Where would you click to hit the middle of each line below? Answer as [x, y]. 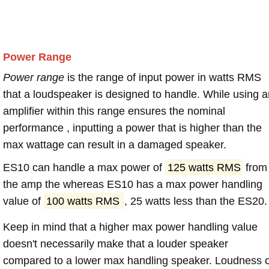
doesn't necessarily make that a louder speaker [116, 243]
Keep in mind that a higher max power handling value [130, 227]
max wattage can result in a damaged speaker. [115, 144]
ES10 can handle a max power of [84, 167]
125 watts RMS [204, 167]
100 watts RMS [84, 201]
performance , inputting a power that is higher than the [132, 128]
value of [23, 201]
